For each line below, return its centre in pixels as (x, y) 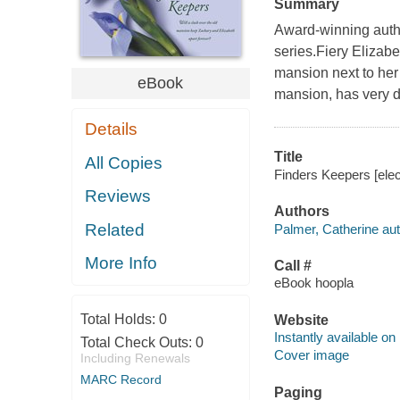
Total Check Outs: (137, 342)
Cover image (311, 355)
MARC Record (121, 379)
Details (112, 129)
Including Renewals (135, 358)
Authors (301, 212)
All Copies (124, 162)
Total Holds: (119, 319)
